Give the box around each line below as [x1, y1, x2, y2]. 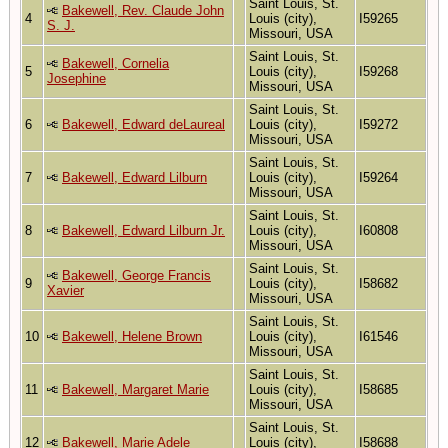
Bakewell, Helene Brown [62, 328, 202, 344]
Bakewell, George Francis [62, 267, 211, 283]
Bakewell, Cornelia [62, 55, 169, 71]
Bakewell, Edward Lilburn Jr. [62, 222, 225, 238]
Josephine [47, 70, 106, 86]
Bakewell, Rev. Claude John [62, 2, 224, 18]
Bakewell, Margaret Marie [62, 381, 209, 397]
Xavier [47, 282, 84, 298]
